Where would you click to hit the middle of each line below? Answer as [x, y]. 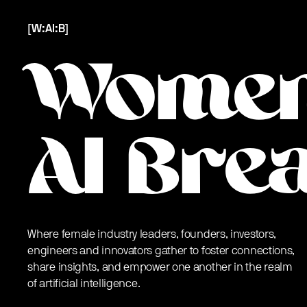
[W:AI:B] [48, 28]
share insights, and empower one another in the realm [160, 268]
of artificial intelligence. [84, 284]
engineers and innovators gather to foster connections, [161, 251]
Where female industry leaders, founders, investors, [152, 235]
